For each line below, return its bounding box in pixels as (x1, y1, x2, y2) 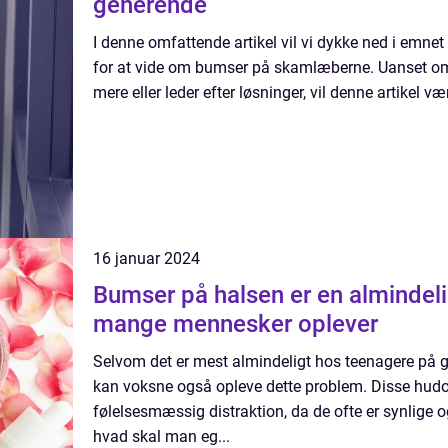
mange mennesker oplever (93, 310, 378, 338)
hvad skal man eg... (93, 427, 230, 446)
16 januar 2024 (93, 249, 200, 268)
